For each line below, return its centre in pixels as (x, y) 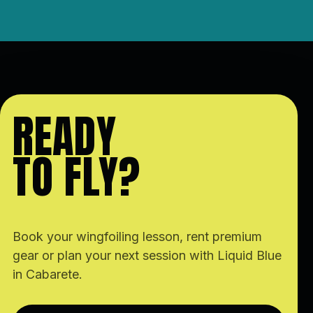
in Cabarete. (48, 274)
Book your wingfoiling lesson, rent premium (137, 236)
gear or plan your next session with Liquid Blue (147, 255)
